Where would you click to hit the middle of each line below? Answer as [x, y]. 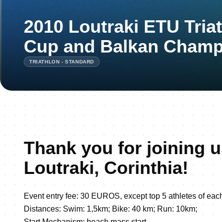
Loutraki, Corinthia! [106, 167]
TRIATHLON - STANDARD [62, 61]
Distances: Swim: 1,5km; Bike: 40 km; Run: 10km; [111, 209]
